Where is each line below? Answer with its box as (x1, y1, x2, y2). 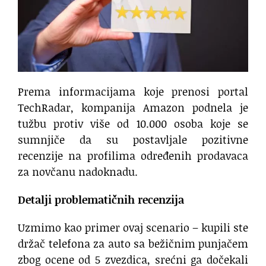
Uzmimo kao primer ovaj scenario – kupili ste (18, 220, 248, 236)
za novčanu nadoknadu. (18, 164, 138, 180)
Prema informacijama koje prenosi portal (18, 84, 248, 100)
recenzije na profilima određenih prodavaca (18, 148, 248, 164)
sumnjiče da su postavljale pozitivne (18, 132, 248, 148)
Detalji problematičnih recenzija (18, 192, 184, 208)
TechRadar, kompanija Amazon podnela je (18, 100, 248, 116)
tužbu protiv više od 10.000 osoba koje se (18, 116, 248, 132)
